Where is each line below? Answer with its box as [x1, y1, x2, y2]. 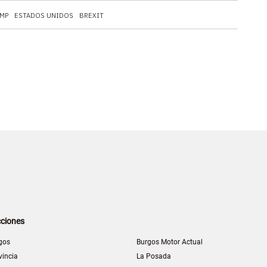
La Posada [136, 252, 171, 260]
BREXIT [79, 11, 104, 20]
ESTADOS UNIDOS [14, 11, 73, 20]
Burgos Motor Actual [136, 237, 203, 246]
